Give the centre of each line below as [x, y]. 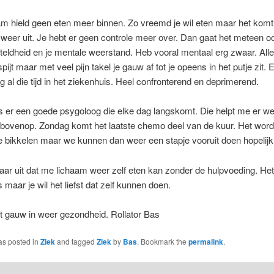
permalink [206, 242]
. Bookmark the [162, 242]
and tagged [76, 242]
